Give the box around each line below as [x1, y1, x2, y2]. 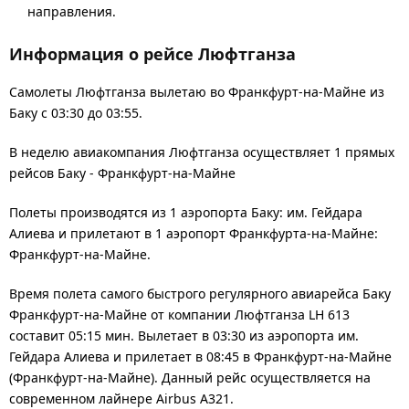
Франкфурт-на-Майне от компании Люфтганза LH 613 [9, 305, 350, 323]
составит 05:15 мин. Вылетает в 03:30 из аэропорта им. [9, 326, 359, 344]
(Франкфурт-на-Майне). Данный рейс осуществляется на [9, 368, 371, 386]
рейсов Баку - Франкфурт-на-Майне [9, 163, 236, 182]
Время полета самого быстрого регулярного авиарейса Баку [9, 284, 391, 302]
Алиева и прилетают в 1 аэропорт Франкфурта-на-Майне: [9, 224, 378, 242]
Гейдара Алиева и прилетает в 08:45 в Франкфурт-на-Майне [9, 347, 392, 365]
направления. [27, 2, 116, 20]
